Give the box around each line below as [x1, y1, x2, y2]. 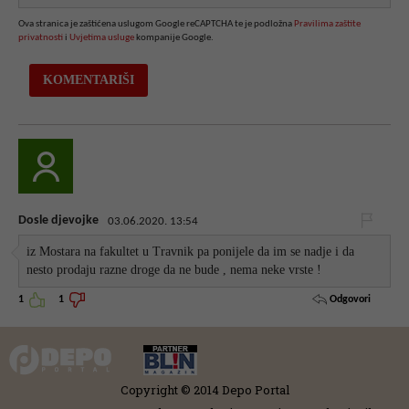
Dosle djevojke [18, 213, 99, 227]
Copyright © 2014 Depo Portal [120, 381, 289, 398]
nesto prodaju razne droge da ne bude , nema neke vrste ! [26, 263, 322, 278]
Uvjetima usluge [69, 32, 134, 43]
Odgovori [327, 294, 371, 306]
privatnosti [18, 32, 63, 43]
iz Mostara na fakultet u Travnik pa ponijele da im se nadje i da [26, 245, 355, 259]
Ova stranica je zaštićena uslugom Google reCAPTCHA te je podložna [18, 18, 294, 29]
